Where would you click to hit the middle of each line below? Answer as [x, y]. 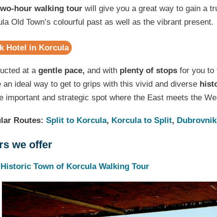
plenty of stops [149, 70]
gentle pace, [62, 70]
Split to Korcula [77, 120]
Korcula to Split [142, 120]
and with [102, 70]
